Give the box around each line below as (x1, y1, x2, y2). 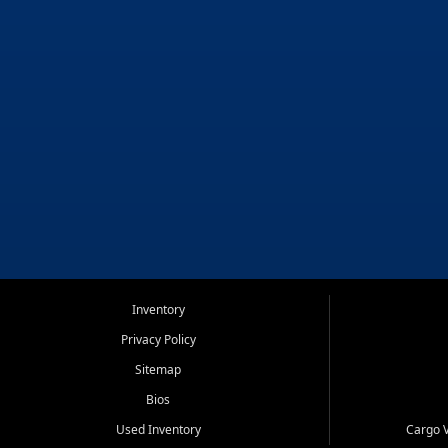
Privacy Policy (120, 330, 196, 348)
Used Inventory (115, 420, 201, 438)
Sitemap (135, 360, 182, 378)
